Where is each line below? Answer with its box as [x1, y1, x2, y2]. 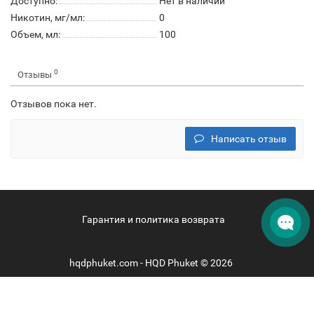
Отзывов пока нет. [11, 98, 97, 109]
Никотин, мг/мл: [11, 12, 85, 23]
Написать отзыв [211, 133, 287, 144]
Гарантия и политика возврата [82, 214, 225, 225]
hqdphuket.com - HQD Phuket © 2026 [69, 257, 235, 268]
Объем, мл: [11, 29, 60, 40]
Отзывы [18, 69, 54, 80]
